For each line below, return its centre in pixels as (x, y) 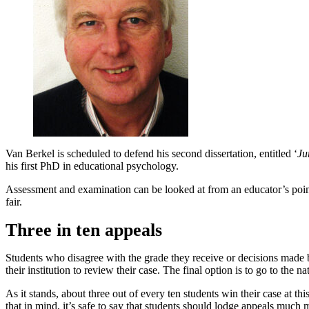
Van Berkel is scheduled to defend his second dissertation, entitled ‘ (151, 153)
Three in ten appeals (84, 230)
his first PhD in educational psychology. (92, 166)
